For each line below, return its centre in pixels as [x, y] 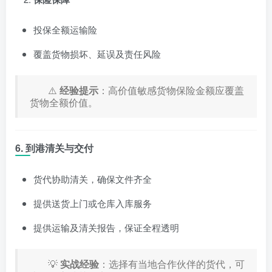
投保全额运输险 [65, 29]
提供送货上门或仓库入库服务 [93, 203]
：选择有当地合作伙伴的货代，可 [172, 263]
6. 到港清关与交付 [54, 148]
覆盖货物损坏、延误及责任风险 [97, 53]
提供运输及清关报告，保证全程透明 [106, 227]
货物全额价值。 [64, 102]
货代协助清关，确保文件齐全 [93, 178]
